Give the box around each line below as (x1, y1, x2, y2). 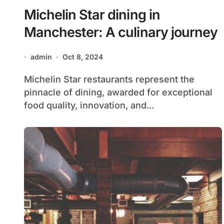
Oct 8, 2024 (62, 52, 103, 61)
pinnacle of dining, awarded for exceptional (24, 87, 212, 97)
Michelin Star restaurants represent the (24, 74, 32, 84)
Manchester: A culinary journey (24, 24, 217, 40)
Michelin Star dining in (24, 6, 160, 23)
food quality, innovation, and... (24, 100, 154, 110)
